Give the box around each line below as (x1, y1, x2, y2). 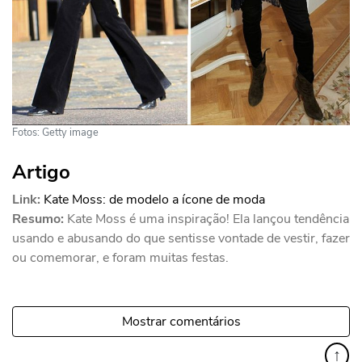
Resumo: (12, 210, 64, 229)
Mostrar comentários (121, 313, 241, 331)
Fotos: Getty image (12, 125, 99, 141)
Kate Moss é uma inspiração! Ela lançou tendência (67, 210, 349, 229)
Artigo (12, 159, 70, 186)
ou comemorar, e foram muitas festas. (12, 249, 229, 267)
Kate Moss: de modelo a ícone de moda (44, 191, 265, 209)
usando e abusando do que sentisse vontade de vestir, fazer (12, 229, 350, 248)
